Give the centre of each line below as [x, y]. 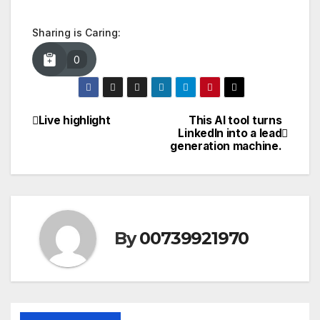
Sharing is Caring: [76, 33]
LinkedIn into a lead [230, 133]
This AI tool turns [235, 120]
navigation [89, 157]
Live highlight [74, 120]
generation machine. [226, 146]
